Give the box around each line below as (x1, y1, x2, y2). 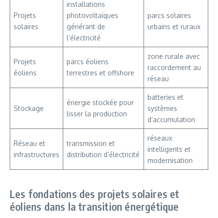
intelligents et (147, 145, 191, 153)
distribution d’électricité (67, 150, 140, 159)
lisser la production (67, 109, 127, 118)
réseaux (147, 134, 172, 142)
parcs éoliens (67, 57, 109, 66)
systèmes (147, 104, 177, 112)
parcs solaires (147, 11, 191, 19)
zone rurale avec (147, 52, 200, 60)
